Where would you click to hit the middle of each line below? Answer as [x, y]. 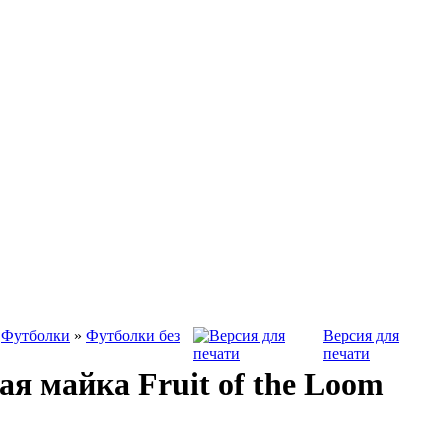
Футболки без [133, 335]
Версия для [361, 335]
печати [346, 353]
